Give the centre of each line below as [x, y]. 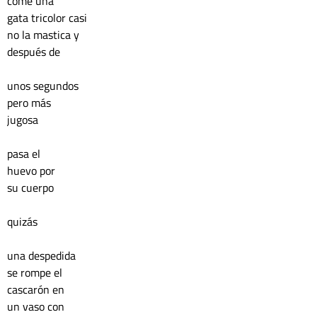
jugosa [23, 120]
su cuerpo [32, 188]
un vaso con [37, 306]
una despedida [43, 255]
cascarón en [37, 289]
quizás [24, 221]
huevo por [33, 171]
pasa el [24, 154]
